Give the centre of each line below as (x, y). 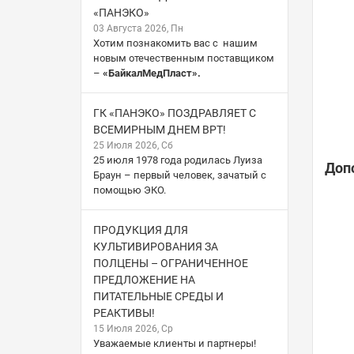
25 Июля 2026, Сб (133, 145)
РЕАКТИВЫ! (124, 313)
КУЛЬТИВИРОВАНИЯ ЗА (156, 246)
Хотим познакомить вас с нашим (175, 43)
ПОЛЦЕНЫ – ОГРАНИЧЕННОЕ (171, 263)
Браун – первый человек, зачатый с (180, 175)
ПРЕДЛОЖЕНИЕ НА (144, 279)
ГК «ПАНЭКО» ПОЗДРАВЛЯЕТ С (175, 113)
